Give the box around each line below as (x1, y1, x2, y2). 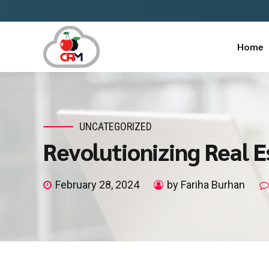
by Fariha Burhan (167, 178, 245, 192)
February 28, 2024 (55, 178, 139, 192)
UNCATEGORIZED (79, 120, 152, 133)
